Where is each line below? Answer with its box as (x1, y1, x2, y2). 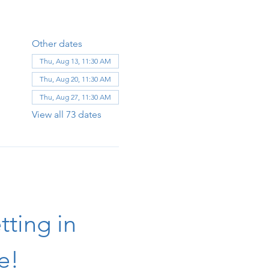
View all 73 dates (31, 108, 101, 120)
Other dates (31, 37, 82, 49)
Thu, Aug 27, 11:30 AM (39, 92, 111, 101)
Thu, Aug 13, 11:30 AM (39, 56, 111, 65)
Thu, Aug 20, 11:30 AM (39, 74, 111, 83)
